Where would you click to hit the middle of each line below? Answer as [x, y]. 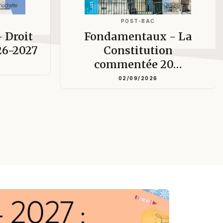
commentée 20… [138, 64]
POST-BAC [138, 21]
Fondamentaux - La [138, 36]
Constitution [138, 50]
